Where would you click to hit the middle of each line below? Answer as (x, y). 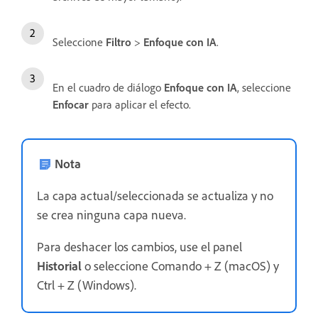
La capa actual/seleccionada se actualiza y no (155, 195)
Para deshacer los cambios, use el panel (139, 246)
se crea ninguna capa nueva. (113, 214)
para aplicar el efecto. (140, 104)
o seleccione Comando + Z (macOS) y (180, 265)
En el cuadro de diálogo (108, 87)
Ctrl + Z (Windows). (87, 284)
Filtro (119, 42)
